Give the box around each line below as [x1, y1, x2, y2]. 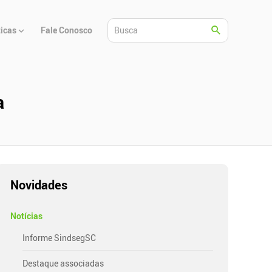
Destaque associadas [22, 257, 104, 269]
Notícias [10, 209, 43, 222]
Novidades [10, 176, 68, 193]
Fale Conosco [41, 24, 93, 36]
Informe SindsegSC [22, 231, 97, 243]
